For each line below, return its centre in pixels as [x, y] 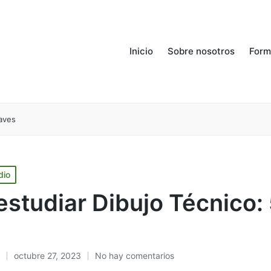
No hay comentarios [135, 255]
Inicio [142, 51]
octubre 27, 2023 [47, 255]
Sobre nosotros [201, 51]
